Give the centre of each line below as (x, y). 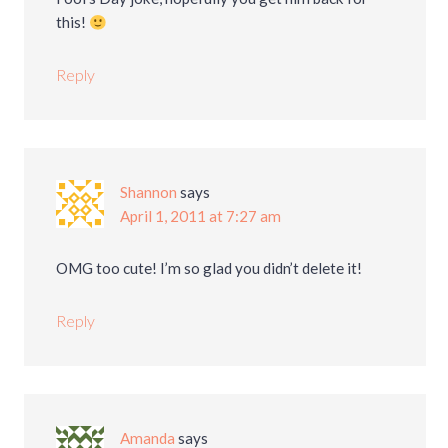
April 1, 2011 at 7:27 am (201, 216)
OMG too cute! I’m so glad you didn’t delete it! (209, 268)
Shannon (149, 192)
